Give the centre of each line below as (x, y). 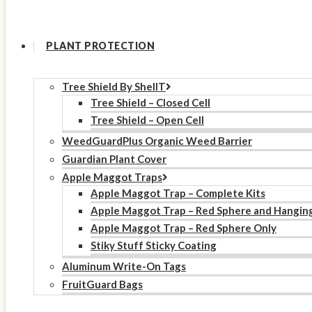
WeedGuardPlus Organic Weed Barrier (157, 140)
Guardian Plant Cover (114, 158)
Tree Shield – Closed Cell (150, 102)
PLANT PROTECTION (100, 45)
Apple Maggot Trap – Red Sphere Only (184, 227)
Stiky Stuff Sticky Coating (154, 245)
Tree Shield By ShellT (114, 86)
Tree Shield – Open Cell (147, 119)
